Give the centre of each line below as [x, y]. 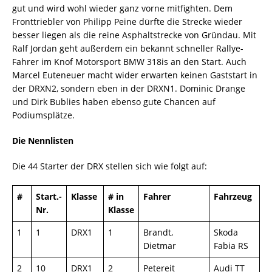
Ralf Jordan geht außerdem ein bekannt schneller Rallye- [128, 48]
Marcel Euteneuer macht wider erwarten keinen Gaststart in [135, 75]
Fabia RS [231, 246]
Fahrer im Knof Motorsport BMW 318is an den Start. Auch [129, 62]
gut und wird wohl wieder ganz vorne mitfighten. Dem [122, 8]
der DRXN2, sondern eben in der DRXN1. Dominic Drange [129, 88]
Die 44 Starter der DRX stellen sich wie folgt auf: [110, 166]
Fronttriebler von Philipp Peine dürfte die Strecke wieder [127, 22]
